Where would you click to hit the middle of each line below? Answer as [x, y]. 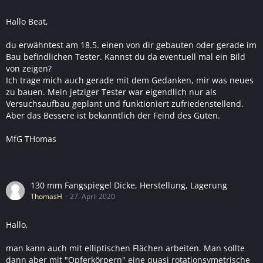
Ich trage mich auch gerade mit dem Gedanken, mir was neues [130, 80]
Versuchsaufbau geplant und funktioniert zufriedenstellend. [125, 104]
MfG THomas [31, 139]
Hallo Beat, [27, 21]
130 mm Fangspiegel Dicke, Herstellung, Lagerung [129, 185]
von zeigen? [29, 68]
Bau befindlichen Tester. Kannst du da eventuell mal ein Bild [126, 57]
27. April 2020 [92, 196]
